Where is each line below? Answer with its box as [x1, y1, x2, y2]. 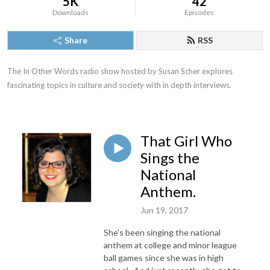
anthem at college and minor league [104, 239, 237, 250]
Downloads [52, 8, 89, 17]
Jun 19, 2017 [140, 204, 188, 215]
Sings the [140, 149, 199, 166]
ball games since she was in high [104, 252, 224, 263]
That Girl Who [140, 132, 232, 149]
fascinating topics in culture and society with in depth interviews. [7, 80, 231, 90]
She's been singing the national [104, 227, 221, 237]
